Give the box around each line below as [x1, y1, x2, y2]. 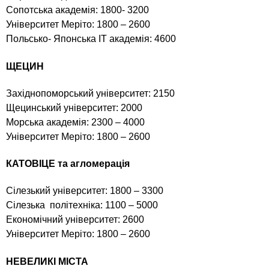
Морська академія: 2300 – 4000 [6, 116, 145, 127]
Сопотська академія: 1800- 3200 [6, 5, 149, 16]
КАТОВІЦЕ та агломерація [6, 159, 130, 169]
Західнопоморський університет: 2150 [6, 88, 175, 98]
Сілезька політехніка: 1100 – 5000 [6, 200, 158, 211]
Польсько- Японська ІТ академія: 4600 [6, 34, 176, 44]
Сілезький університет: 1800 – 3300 [6, 186, 163, 196]
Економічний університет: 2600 [6, 214, 144, 225]
